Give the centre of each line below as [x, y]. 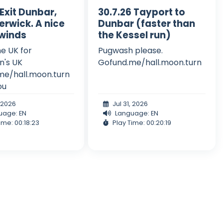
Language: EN [136, 113]
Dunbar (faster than [146, 23]
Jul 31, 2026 [130, 104]
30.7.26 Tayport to [141, 12]
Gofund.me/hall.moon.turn [150, 62]
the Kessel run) [134, 35]
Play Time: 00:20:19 [142, 122]
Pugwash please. [130, 50]
